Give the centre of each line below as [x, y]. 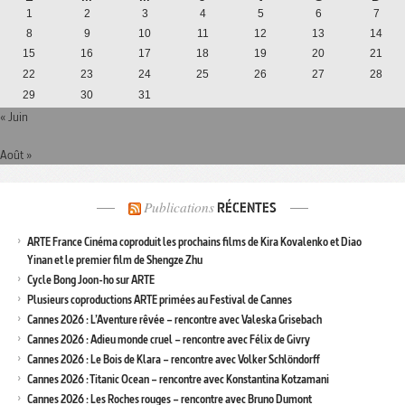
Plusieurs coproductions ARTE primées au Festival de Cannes [160, 300]
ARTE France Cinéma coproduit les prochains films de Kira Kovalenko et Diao [194, 242]
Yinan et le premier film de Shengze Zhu [115, 260]
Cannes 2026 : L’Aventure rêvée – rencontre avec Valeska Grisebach [174, 320]
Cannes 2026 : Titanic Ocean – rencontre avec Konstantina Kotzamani [178, 380]
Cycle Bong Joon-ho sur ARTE [91, 280]
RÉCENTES [245, 208]
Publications [179, 207]
